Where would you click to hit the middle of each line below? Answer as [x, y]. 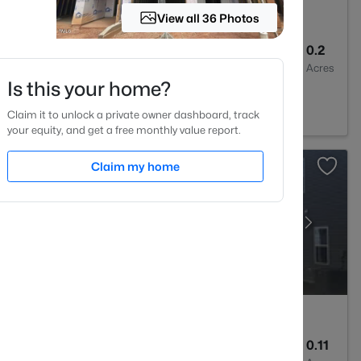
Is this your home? [89, 89]
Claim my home [135, 166]
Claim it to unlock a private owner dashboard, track [133, 114]
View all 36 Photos [209, 18]
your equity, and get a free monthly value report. [124, 130]
